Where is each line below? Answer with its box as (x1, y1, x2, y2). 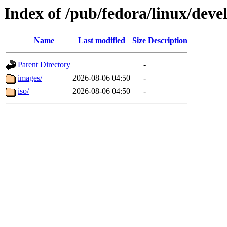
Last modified (78, 36, 125, 45)
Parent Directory (18, 60, 70, 69)
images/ (18, 73, 42, 83)
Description (148, 36, 187, 45)
